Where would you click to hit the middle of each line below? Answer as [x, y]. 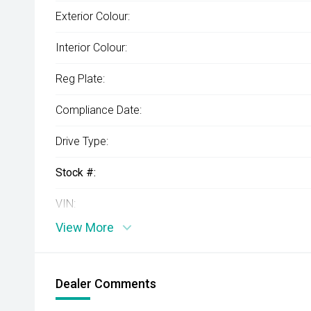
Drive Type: [82, 141]
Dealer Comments [106, 284]
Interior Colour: [91, 48]
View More [85, 227]
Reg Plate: [80, 79]
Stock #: [76, 173]
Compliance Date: [99, 110]
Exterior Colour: [93, 16]
